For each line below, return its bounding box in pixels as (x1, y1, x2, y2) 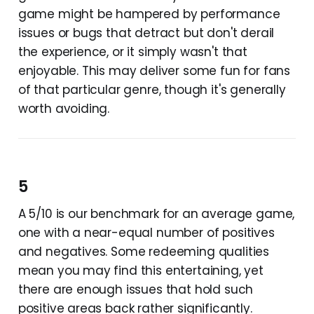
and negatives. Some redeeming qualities (18, 243, 270, 260)
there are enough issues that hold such (18, 280, 254, 298)
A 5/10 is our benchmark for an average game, (18, 205, 295, 222)
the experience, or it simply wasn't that (18, 43, 247, 60)
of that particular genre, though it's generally (18, 81, 286, 98)
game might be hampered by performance (18, 5, 280, 22)
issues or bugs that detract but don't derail (18, 24, 275, 41)
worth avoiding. (18, 100, 110, 117)
